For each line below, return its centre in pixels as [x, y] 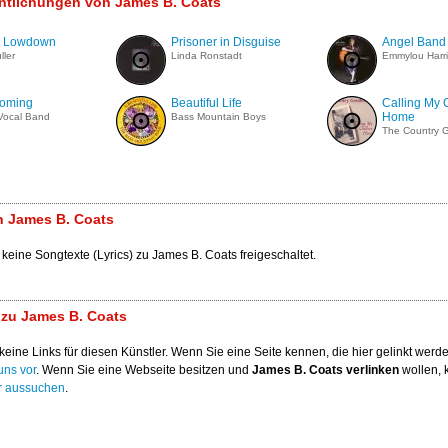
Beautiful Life [206, 103]
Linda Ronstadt [206, 55]
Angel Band [414, 42]
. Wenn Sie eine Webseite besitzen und [144, 370]
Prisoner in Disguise [226, 42]
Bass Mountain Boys [218, 116]
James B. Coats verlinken [325, 370]
